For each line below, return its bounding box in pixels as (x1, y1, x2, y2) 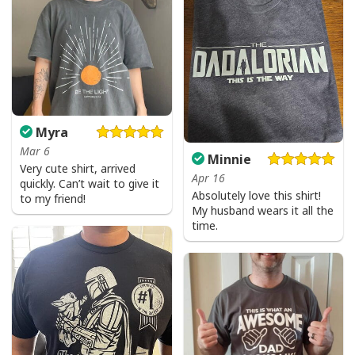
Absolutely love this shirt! (191, 187, 321, 203)
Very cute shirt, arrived (20, 160, 136, 176)
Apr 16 (191, 170, 225, 185)
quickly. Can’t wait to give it (20, 175, 159, 191)
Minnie (204, 150, 251, 168)
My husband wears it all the (191, 202, 334, 218)
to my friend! (20, 190, 86, 206)
